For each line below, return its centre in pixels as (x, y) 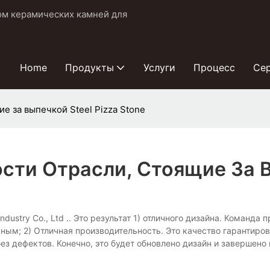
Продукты (89, 67)
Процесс (214, 67)
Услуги (159, 67)
